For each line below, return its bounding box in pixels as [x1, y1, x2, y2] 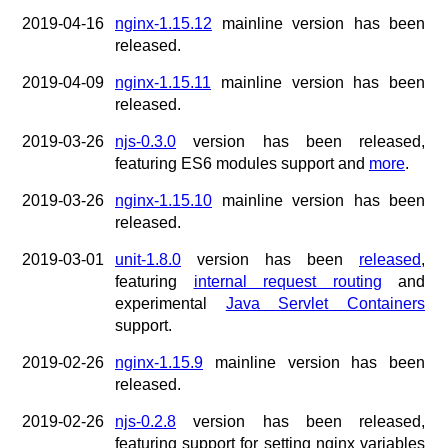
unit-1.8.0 [115, 251, 181, 269]
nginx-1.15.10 [115, 192, 212, 210]
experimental [115, 295, 226, 313]
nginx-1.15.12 [115, 15, 212, 33]
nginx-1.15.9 [115, 354, 203, 372]
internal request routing [193, 273, 382, 291]
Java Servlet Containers [225, 295, 426, 313]
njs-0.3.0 [115, 133, 176, 151]
